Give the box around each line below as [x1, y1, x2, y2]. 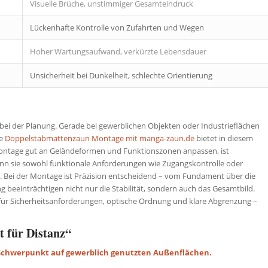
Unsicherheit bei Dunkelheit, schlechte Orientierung [30, 69, 212, 81]
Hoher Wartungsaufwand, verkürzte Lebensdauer [30, 45, 206, 57]
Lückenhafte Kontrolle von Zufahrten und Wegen [30, 22, 204, 33]
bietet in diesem [194, 132, 253, 144]
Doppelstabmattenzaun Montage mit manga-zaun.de [5, 132, 194, 144]
